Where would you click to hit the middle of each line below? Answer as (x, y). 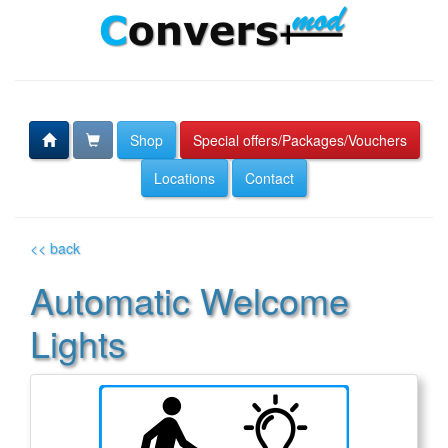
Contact (269, 178)
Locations (184, 178)
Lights (78, 342)
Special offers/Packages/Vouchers (299, 140)
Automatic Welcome (189, 299)
